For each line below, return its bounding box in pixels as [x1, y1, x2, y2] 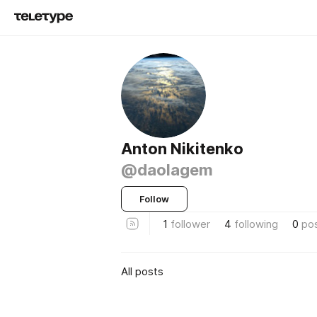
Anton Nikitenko [121, 139, 243, 158]
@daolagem [121, 161, 213, 179]
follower [171, 217, 210, 231]
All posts [121, 264, 163, 278]
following [234, 217, 278, 231]
